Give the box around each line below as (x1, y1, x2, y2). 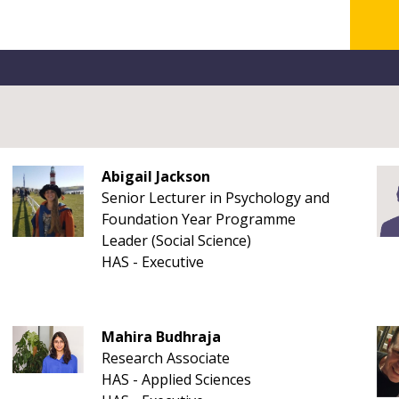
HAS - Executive (101, 252, 204, 272)
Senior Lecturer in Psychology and (101, 188, 330, 208)
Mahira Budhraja (101, 327, 221, 346)
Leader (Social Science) (101, 231, 251, 250)
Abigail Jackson (101, 167, 210, 186)
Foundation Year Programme (101, 209, 296, 229)
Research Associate (101, 348, 230, 368)
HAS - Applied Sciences (101, 370, 251, 389)
